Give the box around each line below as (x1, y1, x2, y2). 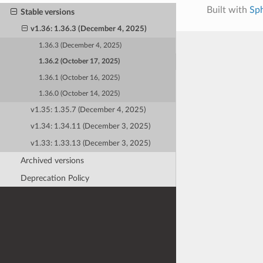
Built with (206, 5, 249, 15)
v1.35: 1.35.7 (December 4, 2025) (31, 106, 146, 114)
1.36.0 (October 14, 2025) (39, 90, 120, 97)
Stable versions (20, 7, 75, 16)
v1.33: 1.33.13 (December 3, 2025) (31, 139, 151, 147)
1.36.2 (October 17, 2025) (39, 58, 120, 65)
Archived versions (20, 156, 84, 165)
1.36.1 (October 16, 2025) (39, 74, 120, 81)
